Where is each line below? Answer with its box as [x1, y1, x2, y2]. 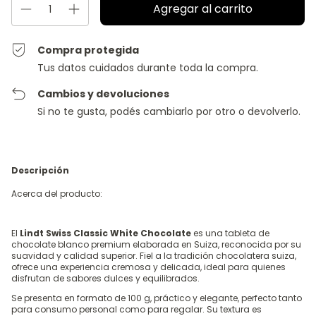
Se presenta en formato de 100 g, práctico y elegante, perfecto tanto [11, 291, 302, 304]
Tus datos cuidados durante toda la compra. [37, 60, 259, 75]
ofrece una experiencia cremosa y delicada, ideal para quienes [11, 260, 286, 273]
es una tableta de [191, 226, 269, 239]
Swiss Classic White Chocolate [44, 226, 191, 239]
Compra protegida [37, 42, 140, 57]
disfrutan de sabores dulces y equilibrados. [11, 272, 200, 284]
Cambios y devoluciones [37, 86, 170, 101]
